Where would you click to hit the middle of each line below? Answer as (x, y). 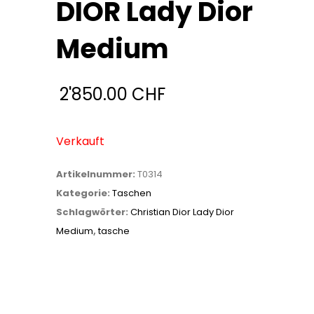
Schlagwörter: (93, 212)
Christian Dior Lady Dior (182, 212)
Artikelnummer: (97, 175)
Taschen (132, 193)
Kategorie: (84, 193)
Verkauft (80, 142)
